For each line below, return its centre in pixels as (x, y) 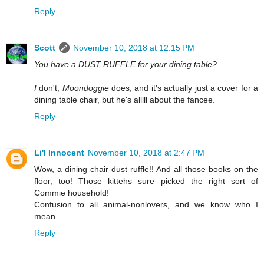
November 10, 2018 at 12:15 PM (134, 47)
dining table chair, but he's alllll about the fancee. (125, 99)
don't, (49, 88)
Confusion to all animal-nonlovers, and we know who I (146, 204)
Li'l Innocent (59, 152)
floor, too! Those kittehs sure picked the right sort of (146, 181)
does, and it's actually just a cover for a (184, 88)
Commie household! (72, 192)
